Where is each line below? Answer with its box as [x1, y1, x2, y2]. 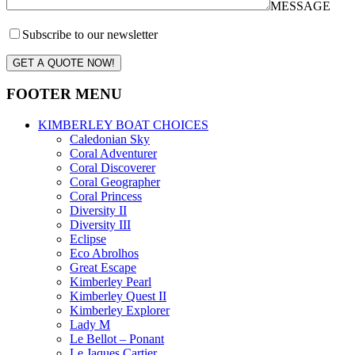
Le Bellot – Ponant [70, 332, 164, 346]
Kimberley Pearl [70, 275, 151, 289]
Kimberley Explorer [70, 303, 170, 318]
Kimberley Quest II [70, 289, 166, 303]
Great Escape [70, 261, 136, 275]
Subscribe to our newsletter [22, 27, 158, 41]
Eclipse [70, 232, 106, 246]
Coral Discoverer [70, 161, 155, 175]
